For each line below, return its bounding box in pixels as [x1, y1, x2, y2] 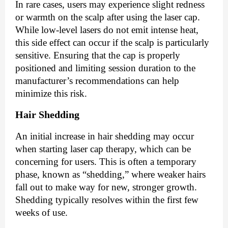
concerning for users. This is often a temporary [15, 156, 196, 167]
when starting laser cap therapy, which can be [15, 143, 191, 154]
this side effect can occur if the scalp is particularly [15, 37, 209, 48]
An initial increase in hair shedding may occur [15, 130, 194, 141]
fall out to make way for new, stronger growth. [15, 181, 197, 192]
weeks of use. [15, 207, 68, 218]
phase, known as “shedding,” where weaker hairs [15, 168, 206, 180]
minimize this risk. [15, 88, 87, 99]
